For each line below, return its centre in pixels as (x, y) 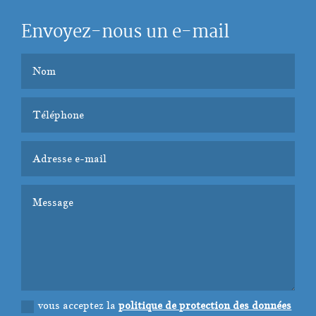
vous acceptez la (79, 305)
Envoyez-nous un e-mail (125, 33)
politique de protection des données (205, 305)
